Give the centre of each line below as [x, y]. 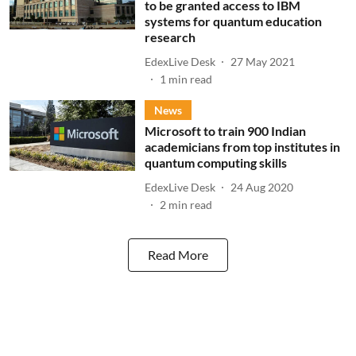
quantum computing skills [215, 163]
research [170, 37]
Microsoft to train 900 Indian [225, 131]
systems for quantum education [233, 21]
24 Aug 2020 [261, 187]
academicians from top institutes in [242, 147]
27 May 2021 [262, 61]
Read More [178, 255]
